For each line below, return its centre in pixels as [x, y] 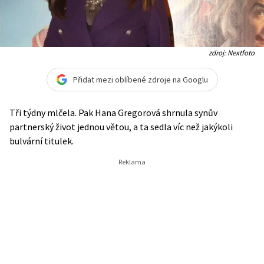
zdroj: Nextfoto [232, 52]
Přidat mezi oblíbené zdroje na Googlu [140, 79]
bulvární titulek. [42, 141]
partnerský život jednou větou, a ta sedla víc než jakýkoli [121, 127]
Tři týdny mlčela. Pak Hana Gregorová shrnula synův [113, 113]
